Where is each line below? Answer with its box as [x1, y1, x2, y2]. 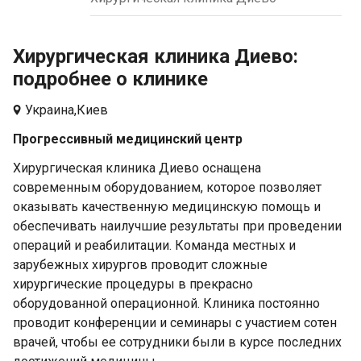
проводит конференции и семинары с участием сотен [13, 315, 337, 330]
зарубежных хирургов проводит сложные [13, 257, 268, 272]
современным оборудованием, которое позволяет [13, 180, 322, 195]
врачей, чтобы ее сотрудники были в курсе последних [13, 334, 342, 350]
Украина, [25, 102, 77, 118]
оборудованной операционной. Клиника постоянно [13, 296, 320, 311]
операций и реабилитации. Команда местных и [13, 238, 296, 253]
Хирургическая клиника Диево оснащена [13, 160, 261, 176]
